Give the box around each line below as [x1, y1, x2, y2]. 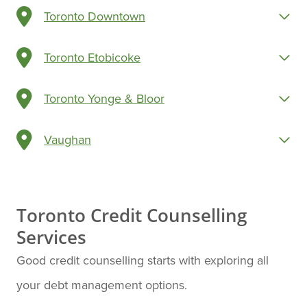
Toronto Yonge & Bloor [44, 89, 164, 107]
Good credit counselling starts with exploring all [16, 251, 269, 269]
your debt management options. [16, 275, 187, 293]
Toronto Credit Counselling [16, 203, 247, 227]
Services [16, 225, 86, 249]
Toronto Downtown [44, 7, 145, 25]
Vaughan [44, 130, 91, 148]
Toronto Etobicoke [44, 48, 140, 66]
